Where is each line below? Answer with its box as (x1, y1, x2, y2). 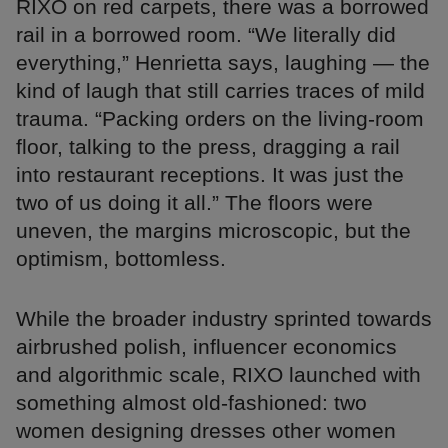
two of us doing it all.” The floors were (16, 191, 373, 215)
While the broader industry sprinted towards (16, 307, 432, 331)
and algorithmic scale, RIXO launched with (16, 363, 421, 387)
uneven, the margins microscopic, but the (16, 219, 411, 243)
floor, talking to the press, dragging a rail (16, 135, 400, 159)
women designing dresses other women (16, 419, 396, 443)
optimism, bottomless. (16, 247, 226, 271)
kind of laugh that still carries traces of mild (16, 79, 425, 103)
